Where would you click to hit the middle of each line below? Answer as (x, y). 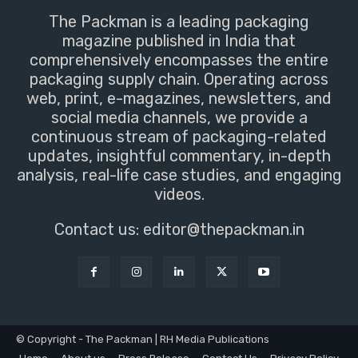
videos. (179, 194)
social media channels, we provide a (179, 117)
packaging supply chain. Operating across (179, 79)
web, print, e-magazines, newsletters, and (179, 98)
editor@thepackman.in (223, 229)
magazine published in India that (179, 40)
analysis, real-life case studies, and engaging (179, 175)
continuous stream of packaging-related (179, 136)
